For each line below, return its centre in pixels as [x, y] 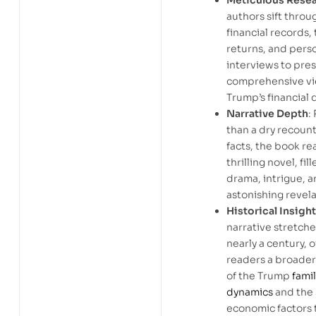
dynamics [250, 292]
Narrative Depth [267, 114]
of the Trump [259, 276]
